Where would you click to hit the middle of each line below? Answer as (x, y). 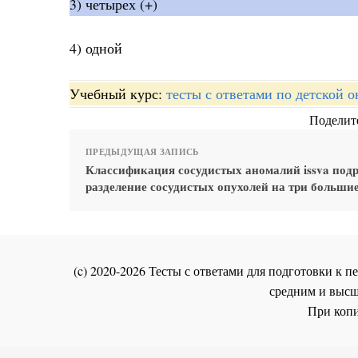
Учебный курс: (118, 94)
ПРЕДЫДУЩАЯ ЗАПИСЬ (142, 152)
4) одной (96, 48)
